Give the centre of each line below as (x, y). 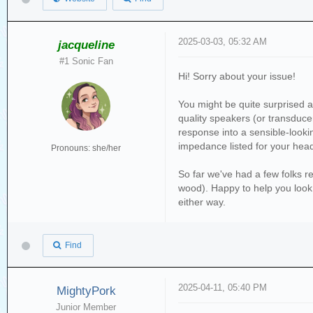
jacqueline (86, 45)
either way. (202, 202)
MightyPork (86, 291)
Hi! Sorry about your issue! (237, 76)
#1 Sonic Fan (86, 61)
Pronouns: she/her (86, 148)
